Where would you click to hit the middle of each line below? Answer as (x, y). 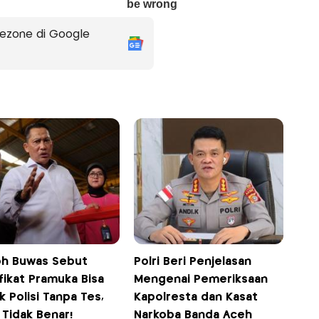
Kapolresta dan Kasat (196, 297)
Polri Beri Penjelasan (193, 261)
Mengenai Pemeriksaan (201, 279)
